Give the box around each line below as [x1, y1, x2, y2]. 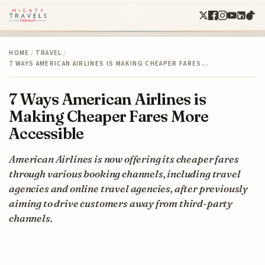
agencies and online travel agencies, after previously [9, 182, 248, 195]
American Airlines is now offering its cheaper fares [9, 152, 239, 165]
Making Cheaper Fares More [9, 106, 209, 126]
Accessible [9, 123, 84, 143]
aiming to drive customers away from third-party [9, 196, 233, 209]
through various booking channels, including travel [9, 167, 241, 180]
